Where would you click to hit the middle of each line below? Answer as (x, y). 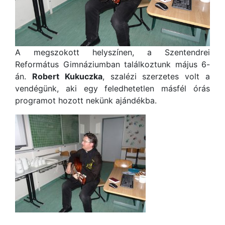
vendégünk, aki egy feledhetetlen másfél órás (113, 88)
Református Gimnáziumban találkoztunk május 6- (113, 64)
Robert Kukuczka (67, 76)
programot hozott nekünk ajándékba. (86, 100)
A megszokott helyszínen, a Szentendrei (113, 52)
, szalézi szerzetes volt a (156, 76)
